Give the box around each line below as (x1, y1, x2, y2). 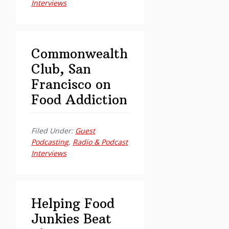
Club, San (31, 60, 91, 77)
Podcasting (31, 136, 69, 147)
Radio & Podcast (73, 136, 128, 147)
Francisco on (31, 76, 111, 93)
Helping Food (31, 195, 115, 212)
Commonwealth (31, 45, 128, 62)
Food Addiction (31, 91, 128, 108)
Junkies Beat (31, 211, 112, 227)
